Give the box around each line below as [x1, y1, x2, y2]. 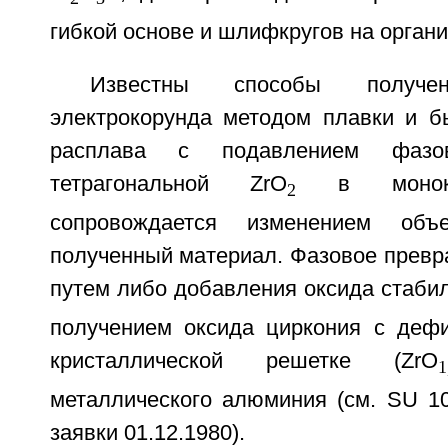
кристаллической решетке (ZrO [49, 349, 438, 374]
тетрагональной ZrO [49, 171, 288, 196]
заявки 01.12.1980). [49, 421, 245, 446]
